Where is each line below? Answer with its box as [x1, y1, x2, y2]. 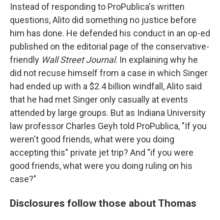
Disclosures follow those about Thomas [10, 197, 196, 209]
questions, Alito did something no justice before [10, 15, 196, 25]
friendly [10, 55, 41, 65]
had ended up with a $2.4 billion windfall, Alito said [10, 81, 202, 91]
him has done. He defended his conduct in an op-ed [10, 28, 210, 38]
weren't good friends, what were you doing [10, 134, 174, 144]
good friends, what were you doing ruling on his [10, 161, 192, 171]
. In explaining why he [115, 55, 198, 65]
